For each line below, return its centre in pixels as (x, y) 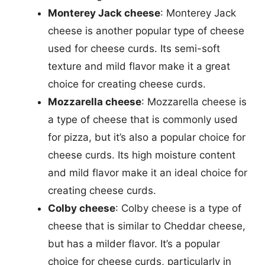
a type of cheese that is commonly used (143, 119)
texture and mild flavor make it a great (139, 66)
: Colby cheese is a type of (178, 208)
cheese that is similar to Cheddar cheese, (147, 226)
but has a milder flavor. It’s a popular (134, 243)
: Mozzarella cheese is (194, 101)
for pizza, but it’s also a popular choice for (147, 137)
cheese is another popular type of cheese (146, 30)
